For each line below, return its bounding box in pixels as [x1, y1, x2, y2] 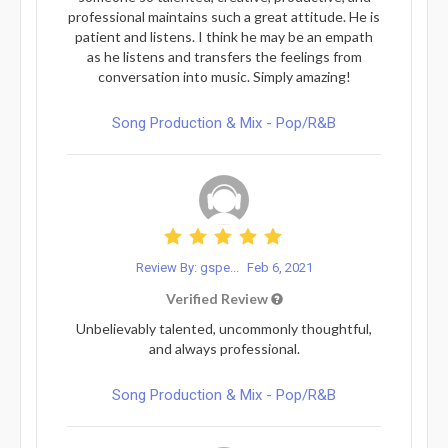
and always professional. [148, 339, 300, 357]
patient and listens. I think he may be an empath [75, 27, 373, 45]
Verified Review [165, 289, 271, 307]
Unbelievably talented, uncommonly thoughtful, [76, 319, 372, 337]
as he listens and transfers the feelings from [86, 47, 362, 65]
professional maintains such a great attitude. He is [68, 7, 380, 25]
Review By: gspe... [135, 259, 242, 275]
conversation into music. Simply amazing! [97, 67, 351, 85]
